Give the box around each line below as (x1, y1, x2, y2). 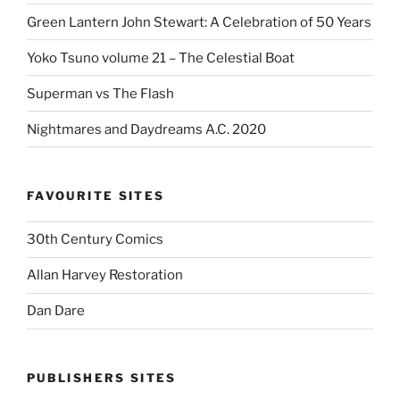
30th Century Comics (27, 231, 163, 248)
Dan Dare (27, 303, 85, 320)
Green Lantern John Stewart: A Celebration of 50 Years (27, 13, 371, 30)
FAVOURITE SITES (27, 188, 165, 204)
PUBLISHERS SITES (27, 370, 177, 385)
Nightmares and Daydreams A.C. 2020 (27, 121, 266, 137)
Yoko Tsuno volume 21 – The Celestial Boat (27, 49, 295, 66)
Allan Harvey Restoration (27, 267, 183, 284)
